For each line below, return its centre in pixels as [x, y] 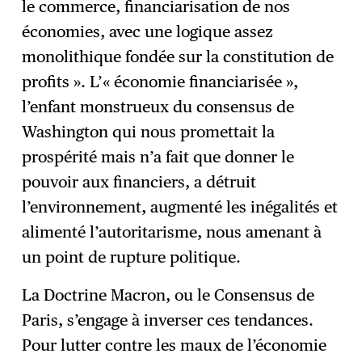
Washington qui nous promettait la [149, 132]
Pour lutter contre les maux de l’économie [175, 345]
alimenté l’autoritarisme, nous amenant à [172, 232]
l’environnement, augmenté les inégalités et [180, 207]
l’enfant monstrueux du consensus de [158, 107]
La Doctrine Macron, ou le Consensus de [168, 295]
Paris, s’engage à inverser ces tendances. [168, 320]
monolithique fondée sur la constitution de [178, 57]
